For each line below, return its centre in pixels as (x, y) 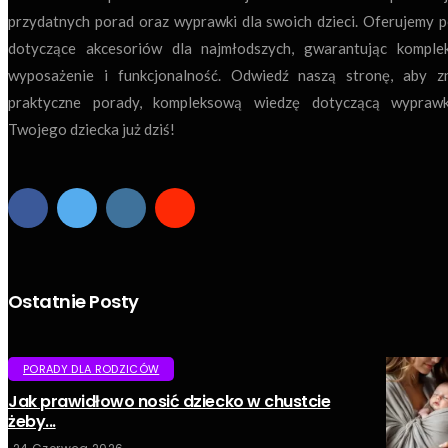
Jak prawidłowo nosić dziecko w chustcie (169, 402)
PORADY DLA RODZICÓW (91, 369)
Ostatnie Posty (73, 302)
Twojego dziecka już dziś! (91, 129)
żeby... (32, 422)
